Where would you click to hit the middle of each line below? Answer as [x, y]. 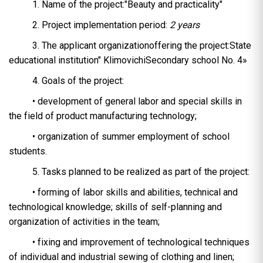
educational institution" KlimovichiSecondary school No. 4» [128, 60]
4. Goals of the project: [78, 81]
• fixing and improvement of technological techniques [141, 242]
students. [28, 151]
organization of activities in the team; [84, 222]
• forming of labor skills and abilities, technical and [135, 193]
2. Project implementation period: [101, 25]
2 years [185, 25]
